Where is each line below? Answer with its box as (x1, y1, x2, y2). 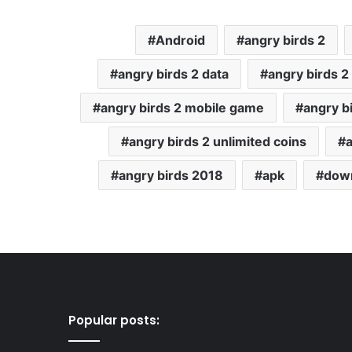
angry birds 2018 (118, 167, 223, 183)
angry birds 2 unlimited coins (129, 133, 306, 149)
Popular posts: (68, 311, 159, 328)
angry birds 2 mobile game (100, 99, 264, 115)
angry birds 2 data (117, 65, 229, 82)
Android (155, 31, 205, 48)
